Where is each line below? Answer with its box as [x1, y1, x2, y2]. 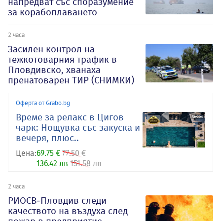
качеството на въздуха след [8, 205, 128, 217]
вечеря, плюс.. [16, 132, 79, 144]
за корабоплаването [8, 6, 97, 18]
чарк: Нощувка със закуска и [16, 122, 140, 134]
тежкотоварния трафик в [8, 54, 117, 66]
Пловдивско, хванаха [8, 64, 101, 76]
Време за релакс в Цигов [16, 111, 124, 123]
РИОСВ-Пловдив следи [8, 195, 107, 207]
